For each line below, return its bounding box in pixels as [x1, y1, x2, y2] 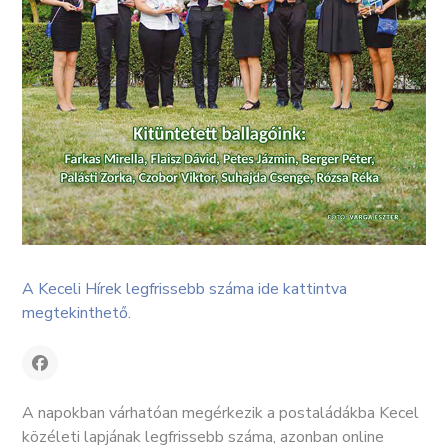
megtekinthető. [22, 302, 131, 325]
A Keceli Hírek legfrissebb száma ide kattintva [22, 278, 347, 301]
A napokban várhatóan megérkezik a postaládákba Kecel [22, 402, 419, 425]
